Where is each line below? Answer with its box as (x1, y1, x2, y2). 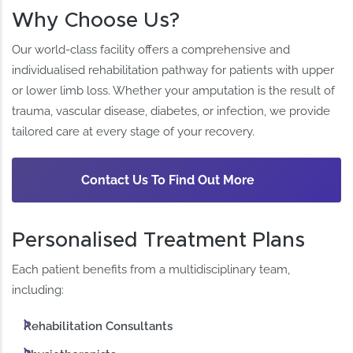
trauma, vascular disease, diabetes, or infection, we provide (12, 104, 331, 119)
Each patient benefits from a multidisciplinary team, (12, 262, 291, 277)
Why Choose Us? (12, 10, 180, 32)
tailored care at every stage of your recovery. (12, 124, 255, 139)
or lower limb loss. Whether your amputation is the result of (12, 84, 336, 98)
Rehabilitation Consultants (24, 318, 173, 333)
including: (12, 282, 65, 297)
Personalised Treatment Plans (12, 229, 306, 251)
